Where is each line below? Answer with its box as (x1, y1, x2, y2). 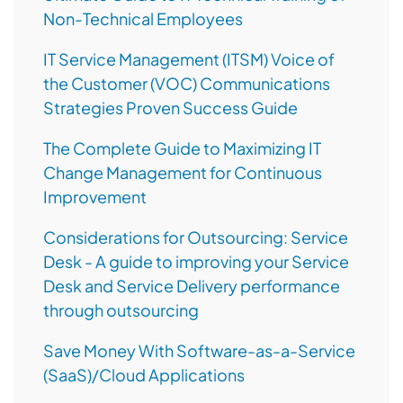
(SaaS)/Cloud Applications (43, 364, 245, 386)
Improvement (43, 186, 147, 208)
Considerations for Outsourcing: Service (43, 227, 348, 248)
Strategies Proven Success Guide (43, 97, 298, 119)
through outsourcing (43, 300, 199, 321)
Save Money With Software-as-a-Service (43, 340, 355, 362)
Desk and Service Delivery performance (43, 275, 340, 297)
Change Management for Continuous (43, 162, 322, 184)
